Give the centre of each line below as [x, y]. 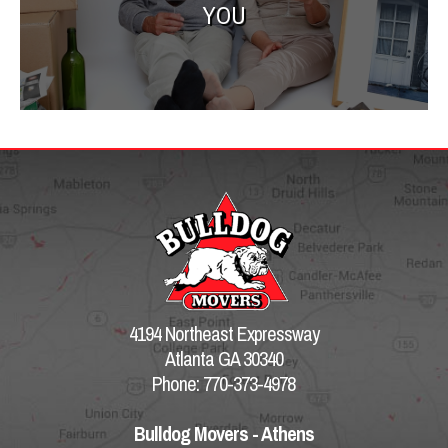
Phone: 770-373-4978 [224, 384]
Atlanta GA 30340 [223, 359]
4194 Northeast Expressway [223, 334]
